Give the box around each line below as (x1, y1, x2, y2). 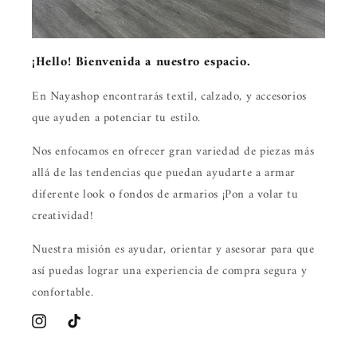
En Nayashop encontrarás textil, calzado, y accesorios (32, 86, 307, 108)
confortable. (32, 282, 94, 304)
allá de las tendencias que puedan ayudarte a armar (32, 163, 296, 184)
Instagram (29, 320, 77, 340)
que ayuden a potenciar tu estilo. (32, 108, 201, 129)
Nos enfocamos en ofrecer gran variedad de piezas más (32, 141, 315, 163)
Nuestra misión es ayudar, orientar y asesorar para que (32, 239, 315, 261)
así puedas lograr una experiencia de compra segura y (32, 261, 308, 282)
